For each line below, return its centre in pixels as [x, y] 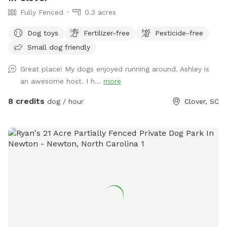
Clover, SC [202, 101]
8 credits [26, 101]
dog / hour [64, 101]
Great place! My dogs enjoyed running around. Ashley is [115, 69]
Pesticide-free [179, 33]
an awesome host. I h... [62, 81]
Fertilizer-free [107, 33]
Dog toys [43, 33]
